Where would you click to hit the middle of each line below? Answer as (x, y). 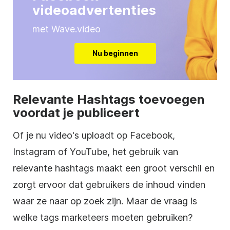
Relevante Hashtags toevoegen (109, 99)
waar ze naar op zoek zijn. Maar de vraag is (105, 201)
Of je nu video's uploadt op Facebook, (94, 135)
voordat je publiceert (76, 112)
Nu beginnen (115, 53)
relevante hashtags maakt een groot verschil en (114, 168)
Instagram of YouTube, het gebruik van (95, 151)
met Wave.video (66, 29)
